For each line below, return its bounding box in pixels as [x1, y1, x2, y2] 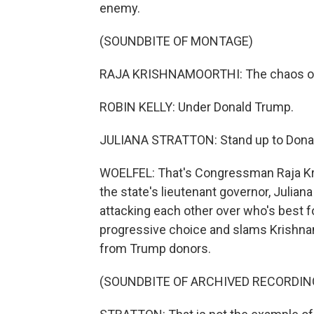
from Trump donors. [100, 241, 211, 256]
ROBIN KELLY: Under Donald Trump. [100, 100, 294, 114]
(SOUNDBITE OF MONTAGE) [100, 34, 253, 48]
